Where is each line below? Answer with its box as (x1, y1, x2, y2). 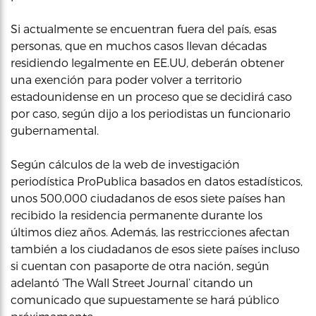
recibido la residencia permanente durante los (11, 208, 262, 221)
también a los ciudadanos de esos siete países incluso (11, 242, 300, 255)
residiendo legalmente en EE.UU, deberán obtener (11, 56, 284, 69)
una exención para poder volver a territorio (11, 73, 242, 86)
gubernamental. (11, 123, 99, 137)
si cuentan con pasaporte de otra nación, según (11, 259, 269, 272)
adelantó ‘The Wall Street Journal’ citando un (11, 276, 253, 289)
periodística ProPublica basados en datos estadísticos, (11, 174, 303, 188)
